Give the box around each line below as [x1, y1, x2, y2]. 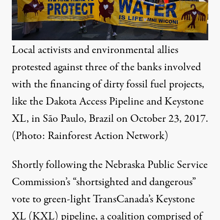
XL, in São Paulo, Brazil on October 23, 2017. [12, 111, 208, 127]
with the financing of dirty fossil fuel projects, [12, 77, 204, 93]
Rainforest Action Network [45, 128, 165, 144]
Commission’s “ [12, 174, 76, 191]
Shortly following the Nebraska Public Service [12, 157, 208, 173]
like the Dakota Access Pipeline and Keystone [12, 94, 204, 110]
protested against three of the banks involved [12, 59, 201, 76]
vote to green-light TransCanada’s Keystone [12, 192, 195, 208]
